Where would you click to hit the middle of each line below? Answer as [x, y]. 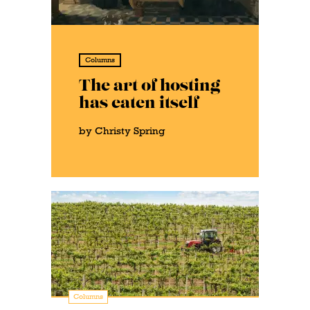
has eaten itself [139, 103]
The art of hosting [149, 86]
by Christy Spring [122, 131]
